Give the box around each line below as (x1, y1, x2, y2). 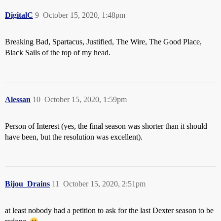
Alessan (5, 95, 31, 104)
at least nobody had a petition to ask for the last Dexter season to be (5, 206, 214, 215)
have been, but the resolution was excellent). (5, 133, 143, 142)
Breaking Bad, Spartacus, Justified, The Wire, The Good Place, (5, 37, 202, 46)
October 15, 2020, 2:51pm (63, 180, 146, 188)
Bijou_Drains (5, 180, 50, 188)
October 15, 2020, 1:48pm (43, 11, 125, 20)
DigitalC (5, 11, 33, 20)
